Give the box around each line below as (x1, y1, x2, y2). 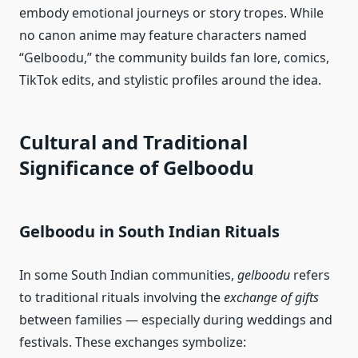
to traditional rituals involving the (19, 288, 224, 307)
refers (290, 266, 330, 284)
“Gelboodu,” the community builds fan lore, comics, (19, 49, 329, 67)
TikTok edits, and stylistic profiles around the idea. (19, 71, 321, 89)
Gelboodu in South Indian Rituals (19, 221, 280, 243)
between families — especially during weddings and (19, 311, 332, 329)
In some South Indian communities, (19, 266, 237, 284)
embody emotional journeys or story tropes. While (19, 4, 324, 22)
